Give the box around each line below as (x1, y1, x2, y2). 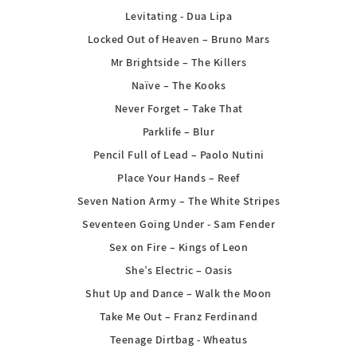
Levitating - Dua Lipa (124, 8, 233, 23)
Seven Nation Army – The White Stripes (76, 193, 280, 208)
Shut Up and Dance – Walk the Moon (85, 285, 272, 300)
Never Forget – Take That (114, 100, 243, 116)
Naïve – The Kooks (131, 77, 226, 92)
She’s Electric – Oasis (124, 262, 233, 277)
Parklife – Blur (142, 124, 215, 139)
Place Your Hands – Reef (117, 170, 240, 185)
